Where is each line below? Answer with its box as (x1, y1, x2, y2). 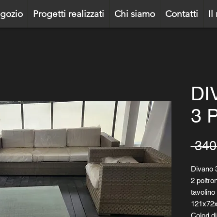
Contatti (165, 8, 198, 19)
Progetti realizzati (32, 8, 104, 19)
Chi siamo (114, 8, 155, 19)
